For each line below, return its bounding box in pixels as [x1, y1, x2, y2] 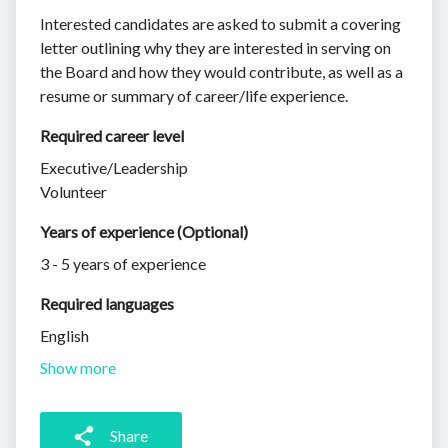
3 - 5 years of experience [40, 254, 206, 274]
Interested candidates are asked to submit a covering [40, 14, 401, 34]
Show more [40, 358, 116, 378]
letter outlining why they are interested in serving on [40, 38, 391, 58]
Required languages [40, 294, 174, 314]
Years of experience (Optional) [40, 222, 248, 242]
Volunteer [40, 182, 107, 202]
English [40, 326, 89, 346]
